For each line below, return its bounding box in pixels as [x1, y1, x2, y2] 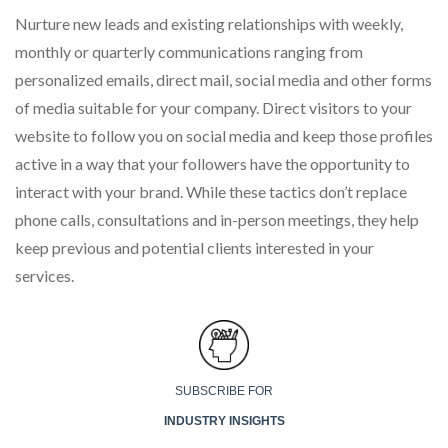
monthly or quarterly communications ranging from [15, 42, 363, 61]
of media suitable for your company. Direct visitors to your [15, 98, 412, 117]
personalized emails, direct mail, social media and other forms [15, 70, 432, 89]
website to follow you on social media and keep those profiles [15, 126, 433, 145]
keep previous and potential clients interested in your [15, 238, 374, 257]
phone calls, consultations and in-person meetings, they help [15, 210, 419, 229]
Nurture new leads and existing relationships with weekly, [15, 14, 403, 33]
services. [15, 266, 74, 285]
